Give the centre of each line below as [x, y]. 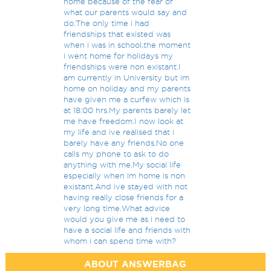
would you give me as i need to [125, 219]
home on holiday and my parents [127, 88]
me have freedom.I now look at [124, 121]
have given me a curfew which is [127, 99]
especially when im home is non [125, 175]
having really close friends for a [124, 197]
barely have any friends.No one [124, 143]
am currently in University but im [127, 77]
